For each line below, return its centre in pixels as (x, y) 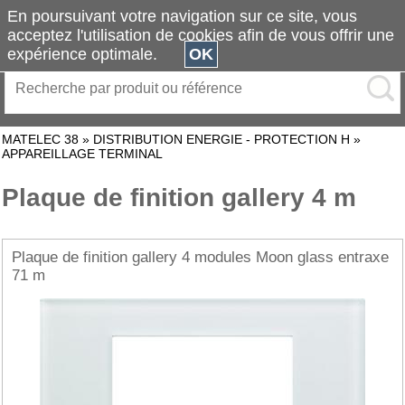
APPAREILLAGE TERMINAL (82, 154)
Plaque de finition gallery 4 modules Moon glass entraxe (200, 257)
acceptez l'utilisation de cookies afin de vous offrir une (201, 35)
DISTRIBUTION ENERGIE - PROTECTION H (221, 139)
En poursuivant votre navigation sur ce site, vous (182, 16)
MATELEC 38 (40, 139)
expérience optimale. (96, 54)
